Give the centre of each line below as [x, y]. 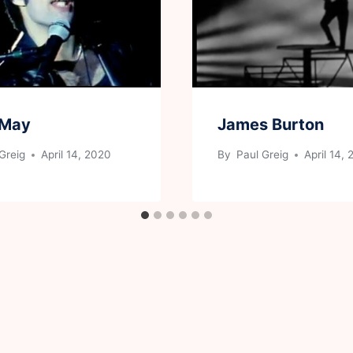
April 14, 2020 [76, 155]
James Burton [271, 124]
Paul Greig [261, 155]
